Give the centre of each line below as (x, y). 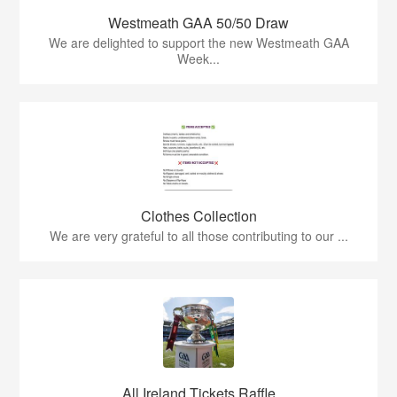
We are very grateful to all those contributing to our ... (198, 235)
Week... (198, 58)
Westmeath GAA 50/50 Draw (198, 22)
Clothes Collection (198, 215)
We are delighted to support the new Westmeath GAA (198, 42)
